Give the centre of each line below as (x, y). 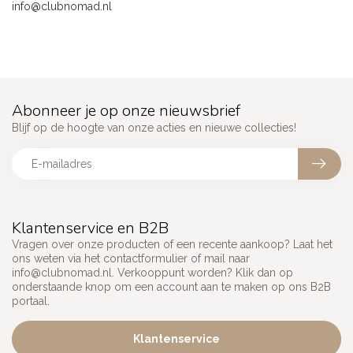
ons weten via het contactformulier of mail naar (131, 258)
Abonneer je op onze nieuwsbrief (126, 110)
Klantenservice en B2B (90, 228)
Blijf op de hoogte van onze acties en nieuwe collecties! (154, 127)
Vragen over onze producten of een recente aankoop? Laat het (172, 244)
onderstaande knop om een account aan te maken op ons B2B (171, 286)
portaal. (31, 301)
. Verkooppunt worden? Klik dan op (203, 272)
